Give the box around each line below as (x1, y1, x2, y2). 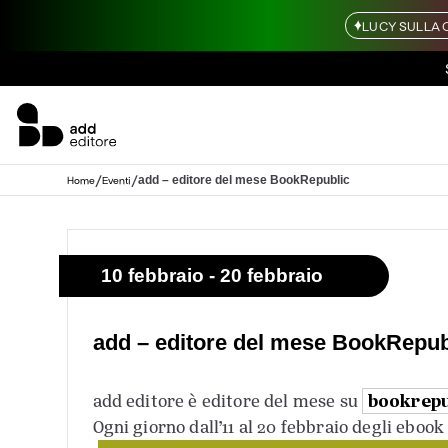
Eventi (101, 173, 131, 186)
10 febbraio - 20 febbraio (100, 265, 323, 287)
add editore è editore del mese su (92, 389, 363, 414)
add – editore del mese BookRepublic (137, 172, 350, 187)
